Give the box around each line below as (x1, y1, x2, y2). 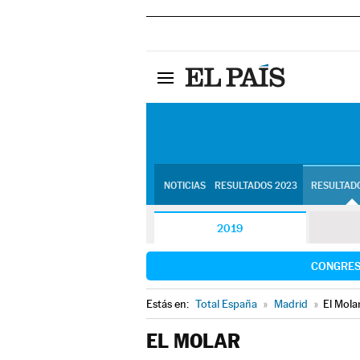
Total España (195, 297, 257, 310)
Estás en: (146, 297, 191, 310)
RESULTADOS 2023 (214, 180, 297, 191)
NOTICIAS (163, 180, 206, 191)
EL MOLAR (146, 329, 240, 353)
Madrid (274, 297, 308, 310)
